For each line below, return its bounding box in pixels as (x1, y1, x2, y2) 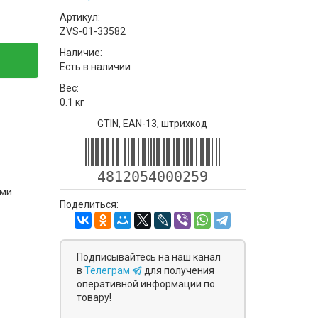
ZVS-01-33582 (59, 26, 126, 37)
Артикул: (59, 11, 100, 23)
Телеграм (84, 265, 132, 276)
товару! (76, 292, 111, 303)
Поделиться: (59, 199, 119, 210)
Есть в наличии (59, 61, 131, 72)
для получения (143, 265, 214, 276)
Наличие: (59, 47, 102, 58)
